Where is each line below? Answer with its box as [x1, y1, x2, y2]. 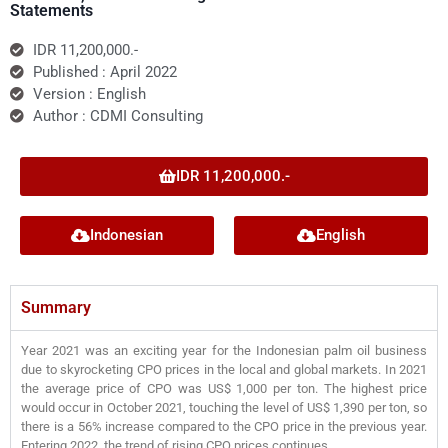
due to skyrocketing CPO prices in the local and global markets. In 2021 [21, 361, 427, 377]
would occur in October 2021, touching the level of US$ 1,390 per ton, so [21, 399, 427, 415]
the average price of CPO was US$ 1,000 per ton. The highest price [21, 380, 427, 396]
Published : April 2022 [32, 62, 177, 81]
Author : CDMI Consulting [32, 106, 203, 125]
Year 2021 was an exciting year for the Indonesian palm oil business [21, 342, 427, 358]
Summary [21, 297, 91, 317]
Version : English [32, 84, 146, 103]
